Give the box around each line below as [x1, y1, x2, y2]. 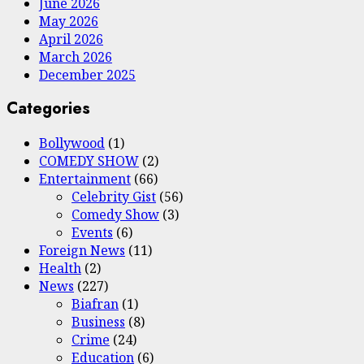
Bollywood [39, 133, 105, 152]
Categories [6, 97, 90, 121]
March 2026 [39, 47, 112, 66]
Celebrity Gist [71, 187, 156, 206]
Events [71, 223, 113, 241]
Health [39, 258, 81, 277]
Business [71, 312, 125, 331]
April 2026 [39, 29, 103, 48]
